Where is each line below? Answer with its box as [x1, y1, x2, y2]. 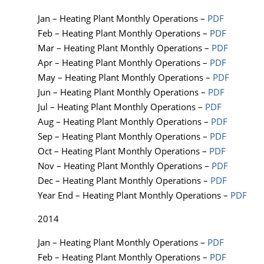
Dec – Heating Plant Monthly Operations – [38, 174, 210, 187]
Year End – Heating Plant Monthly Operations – [38, 189, 230, 202]
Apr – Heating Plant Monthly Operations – [38, 57, 210, 69]
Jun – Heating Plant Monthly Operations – [38, 86, 208, 98]
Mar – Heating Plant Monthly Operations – [38, 42, 212, 54]
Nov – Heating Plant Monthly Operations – [38, 160, 212, 172]
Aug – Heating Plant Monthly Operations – [38, 115, 211, 128]
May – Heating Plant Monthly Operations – [38, 71, 213, 84]
